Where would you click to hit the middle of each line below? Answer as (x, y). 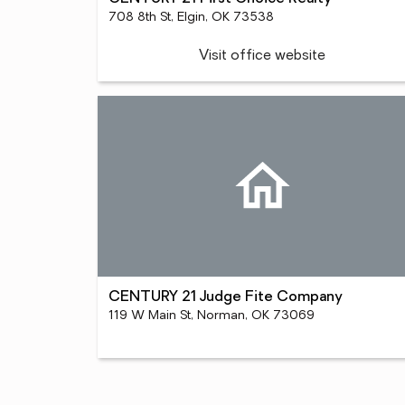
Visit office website (263, 56)
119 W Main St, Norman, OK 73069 (211, 316)
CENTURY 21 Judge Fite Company (225, 297)
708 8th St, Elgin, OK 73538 (191, 18)
